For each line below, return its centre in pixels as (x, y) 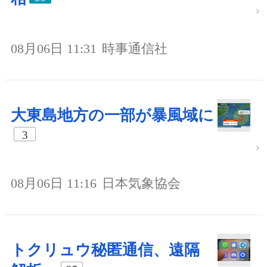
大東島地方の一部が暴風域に (112, 115)
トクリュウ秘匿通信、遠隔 (105, 250)
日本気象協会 (141, 183)
